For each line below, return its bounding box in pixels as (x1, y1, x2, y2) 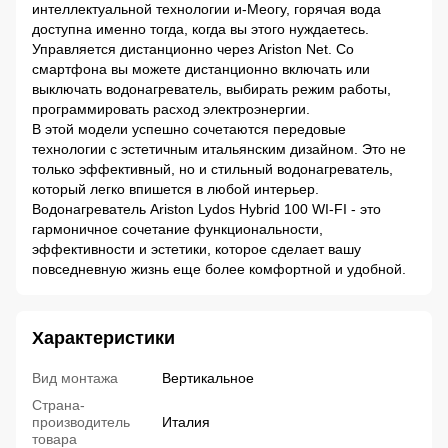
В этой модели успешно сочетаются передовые (32, 121, 346, 138)
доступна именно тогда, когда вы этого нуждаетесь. (32, 21, 369, 38)
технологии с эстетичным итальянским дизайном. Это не (32, 141, 406, 158)
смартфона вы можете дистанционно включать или (32, 61, 370, 78)
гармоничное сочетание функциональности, (32, 221, 323, 238)
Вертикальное (162, 370, 254, 387)
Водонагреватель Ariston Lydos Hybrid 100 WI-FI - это (32, 201, 381, 218)
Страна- (32, 397, 85, 414)
